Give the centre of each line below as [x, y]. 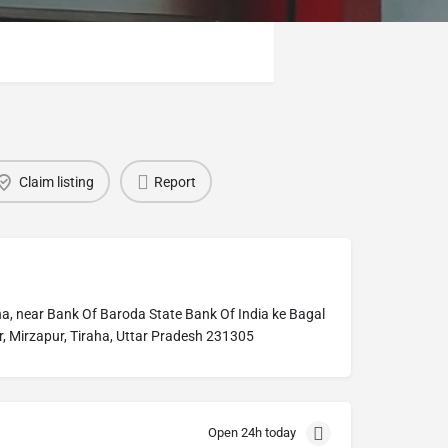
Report [174, 181]
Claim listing [56, 181]
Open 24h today [252, 433]
